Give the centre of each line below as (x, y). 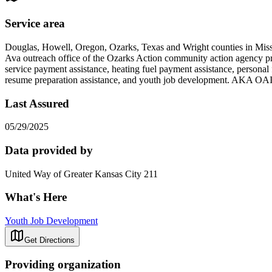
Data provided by (49, 150)
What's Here (36, 197)
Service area (35, 24)
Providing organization (63, 264)
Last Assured (37, 103)
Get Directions (49, 240)
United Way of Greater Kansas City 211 (81, 174)
